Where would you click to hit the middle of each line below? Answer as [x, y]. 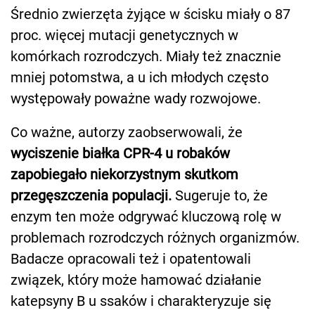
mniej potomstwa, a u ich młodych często [140, 77]
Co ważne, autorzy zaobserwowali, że [127, 132]
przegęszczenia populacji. [91, 195]
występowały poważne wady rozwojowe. [136, 98]
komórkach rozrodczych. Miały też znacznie [146, 56]
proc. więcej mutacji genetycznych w [124, 35]
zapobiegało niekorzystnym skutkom [124, 174]
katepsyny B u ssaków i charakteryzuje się [141, 301]
